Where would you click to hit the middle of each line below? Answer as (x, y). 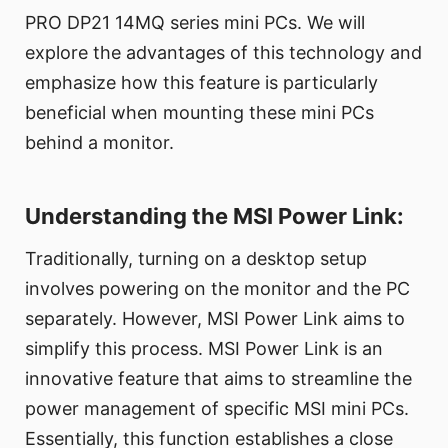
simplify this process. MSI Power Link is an (204, 349)
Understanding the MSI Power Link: (214, 216)
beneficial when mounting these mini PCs (199, 113)
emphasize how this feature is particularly (201, 83)
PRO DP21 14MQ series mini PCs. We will (195, 23)
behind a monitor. (99, 143)
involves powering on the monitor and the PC (217, 289)
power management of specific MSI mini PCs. (217, 409)
